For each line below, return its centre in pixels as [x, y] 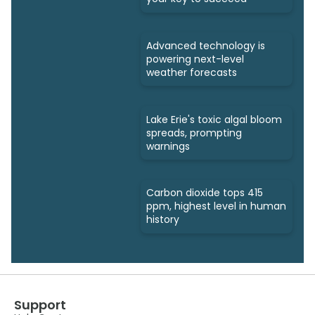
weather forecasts [192, 72]
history [163, 220]
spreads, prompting [194, 133]
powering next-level [195, 59]
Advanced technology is [206, 45]
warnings [168, 146]
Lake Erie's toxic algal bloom [214, 119]
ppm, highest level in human [216, 206]
